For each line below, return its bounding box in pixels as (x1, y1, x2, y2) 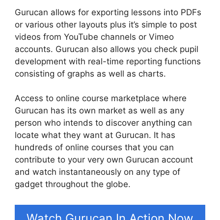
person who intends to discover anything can (15, 118, 192, 128)
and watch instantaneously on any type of (15, 167, 180, 177)
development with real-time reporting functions (15, 56, 201, 66)
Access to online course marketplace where (15, 93, 187, 104)
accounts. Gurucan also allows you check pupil (15, 44, 198, 54)
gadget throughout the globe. (15, 179, 131, 190)
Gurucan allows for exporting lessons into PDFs (15, 7, 201, 17)
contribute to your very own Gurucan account (15, 155, 193, 165)
